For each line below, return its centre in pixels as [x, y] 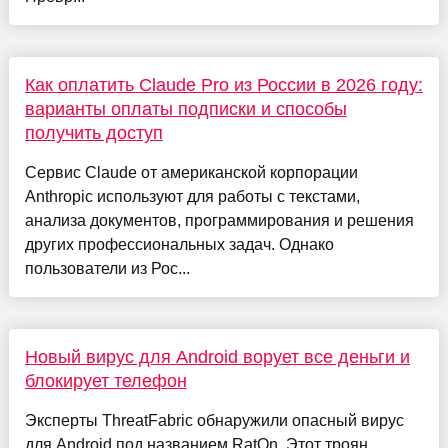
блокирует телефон [105, 381]
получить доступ [93, 133]
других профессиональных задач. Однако [179, 245]
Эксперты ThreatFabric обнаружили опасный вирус [214, 421]
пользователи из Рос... [107, 269]
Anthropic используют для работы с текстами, [192, 197]
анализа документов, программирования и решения [219, 221]
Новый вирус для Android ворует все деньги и [217, 357]
